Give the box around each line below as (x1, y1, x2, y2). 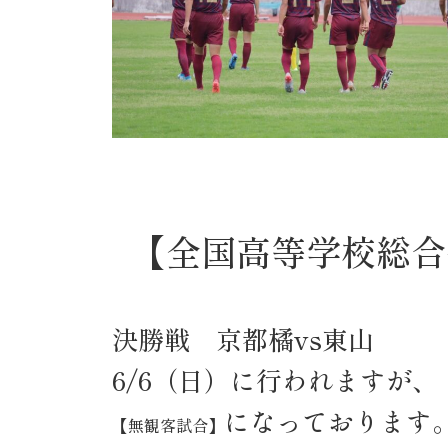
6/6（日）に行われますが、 (112, 360, 438, 398)
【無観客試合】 (112, 412, 224, 437)
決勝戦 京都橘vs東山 (112, 319, 374, 357)
